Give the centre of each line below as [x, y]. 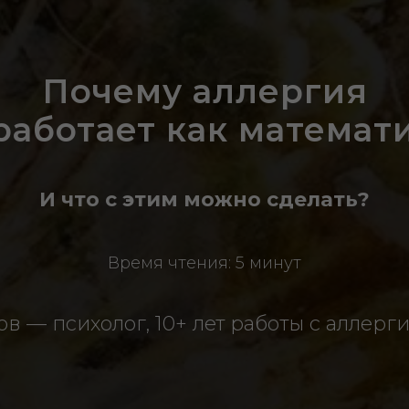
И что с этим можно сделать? [204, 199]
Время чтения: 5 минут [204, 263]
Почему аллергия [204, 91]
